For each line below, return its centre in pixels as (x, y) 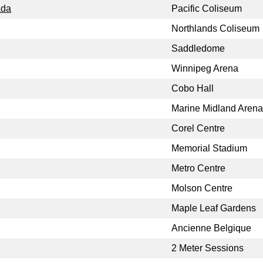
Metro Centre (198, 168)
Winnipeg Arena (205, 69)
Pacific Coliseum (207, 9)
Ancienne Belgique (211, 228)
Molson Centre (202, 188)
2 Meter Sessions (208, 248)
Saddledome (198, 49)
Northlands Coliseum (215, 29)
